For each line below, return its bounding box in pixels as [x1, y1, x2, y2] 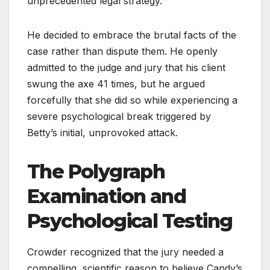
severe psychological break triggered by [27, 110, 211, 123]
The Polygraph [27, 160, 165, 184]
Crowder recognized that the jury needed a [27, 246, 224, 259]
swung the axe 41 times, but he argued [27, 78, 205, 90]
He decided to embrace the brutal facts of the [27, 29, 236, 42]
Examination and [27, 184, 186, 209]
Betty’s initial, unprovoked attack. [27, 127, 178, 139]
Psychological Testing [27, 209, 233, 233]
